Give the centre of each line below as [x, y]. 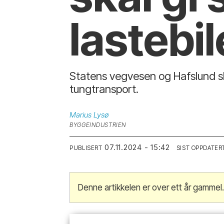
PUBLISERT [86, 148]
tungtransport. [104, 89]
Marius [81, 114]
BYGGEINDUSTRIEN [98, 125]
